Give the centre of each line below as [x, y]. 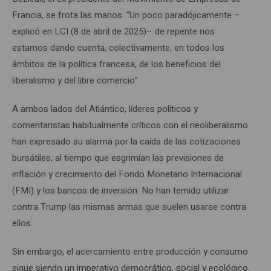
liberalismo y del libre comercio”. [76, 80]
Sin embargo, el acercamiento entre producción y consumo [130, 251]
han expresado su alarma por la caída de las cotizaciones [126, 141]
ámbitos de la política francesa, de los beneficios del [116, 64]
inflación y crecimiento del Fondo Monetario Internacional [127, 174]
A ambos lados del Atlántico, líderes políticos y [105, 109]
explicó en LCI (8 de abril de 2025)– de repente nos [113, 31]
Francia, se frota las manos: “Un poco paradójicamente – [126, 15]
